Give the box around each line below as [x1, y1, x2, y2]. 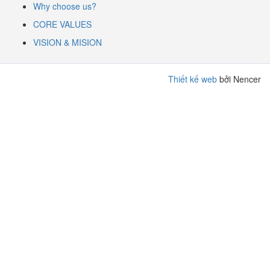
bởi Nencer [217, 73, 261, 85]
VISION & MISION [33, 36, 102, 48]
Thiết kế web [168, 73, 217, 85]
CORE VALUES [33, 18, 92, 30]
